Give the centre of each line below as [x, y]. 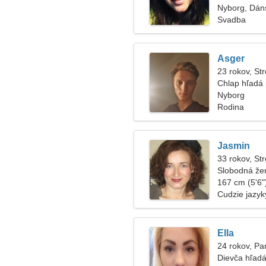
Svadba [232, 20]
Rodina [231, 107]
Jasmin [234, 146]
